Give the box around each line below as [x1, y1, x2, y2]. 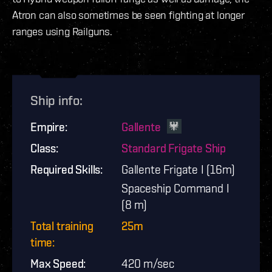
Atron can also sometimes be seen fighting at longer [12, 8, 245, 22]
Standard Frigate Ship [121, 142, 226, 155]
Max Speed [30, 257, 84, 271]
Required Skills [30, 163, 101, 177]
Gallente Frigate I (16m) [121, 163, 235, 177]
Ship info [30, 92, 80, 109]
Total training [30, 220, 93, 233]
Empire [30, 121, 65, 134]
